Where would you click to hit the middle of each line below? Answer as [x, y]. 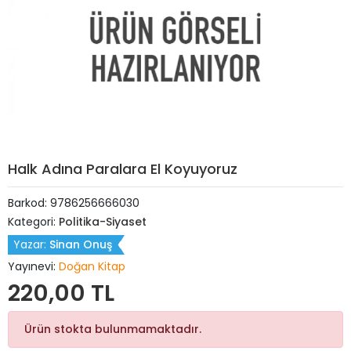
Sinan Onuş [81, 244]
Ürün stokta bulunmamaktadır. [113, 329]
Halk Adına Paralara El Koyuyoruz [123, 169]
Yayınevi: [33, 266]
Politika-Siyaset [103, 222]
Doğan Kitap [92, 266]
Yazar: [31, 244]
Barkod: [29, 203]
